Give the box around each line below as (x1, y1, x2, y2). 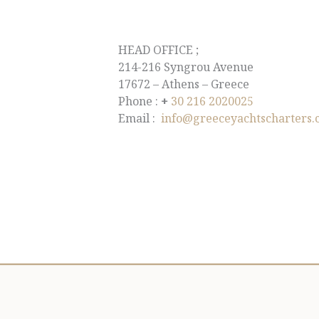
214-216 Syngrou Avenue (118, 59, 253, 75)
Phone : (118, 93, 161, 110)
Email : (118, 110, 161, 127)
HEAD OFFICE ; (118, 42, 199, 58)
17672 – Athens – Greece (118, 76, 249, 93)
